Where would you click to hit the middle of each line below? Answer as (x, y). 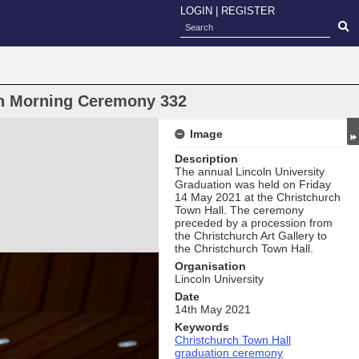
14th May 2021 (213, 309)
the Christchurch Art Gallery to (251, 236)
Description (206, 159)
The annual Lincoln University (250, 171)
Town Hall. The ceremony (239, 210)
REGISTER (248, 11)
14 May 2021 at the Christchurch (258, 197)
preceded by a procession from (254, 223)
